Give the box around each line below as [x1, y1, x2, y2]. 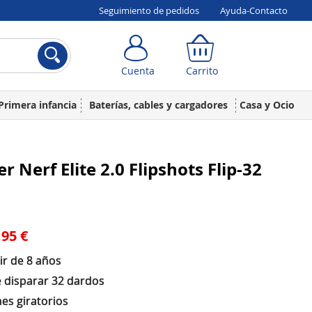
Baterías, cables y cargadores [88, 98, 228, 111]
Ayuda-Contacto [220, 4, 288, 17]
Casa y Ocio [239, 98, 295, 111]
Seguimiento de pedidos [99, 4, 199, 17]
